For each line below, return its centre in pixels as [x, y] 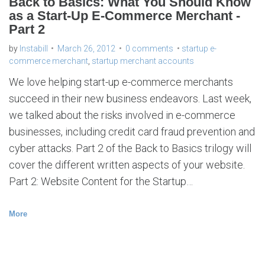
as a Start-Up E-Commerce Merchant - [125, 15]
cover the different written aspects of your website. [127, 164]
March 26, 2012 [86, 48]
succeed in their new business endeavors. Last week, [130, 98]
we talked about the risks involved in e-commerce [122, 115]
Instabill [34, 48]
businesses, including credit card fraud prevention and [132, 131]
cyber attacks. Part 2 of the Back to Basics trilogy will [130, 148]
